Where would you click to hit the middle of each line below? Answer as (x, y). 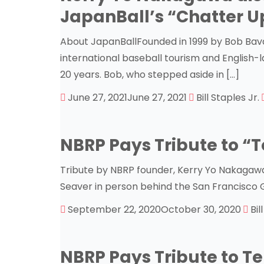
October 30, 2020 (201, 209)
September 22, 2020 (114, 209)
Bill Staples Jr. (228, 98)
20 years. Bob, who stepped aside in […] (150, 75)
